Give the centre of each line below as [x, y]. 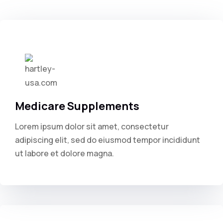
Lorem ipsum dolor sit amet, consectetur [92, 126]
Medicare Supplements [77, 106]
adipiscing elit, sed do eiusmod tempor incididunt [108, 140]
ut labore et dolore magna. [64, 153]
